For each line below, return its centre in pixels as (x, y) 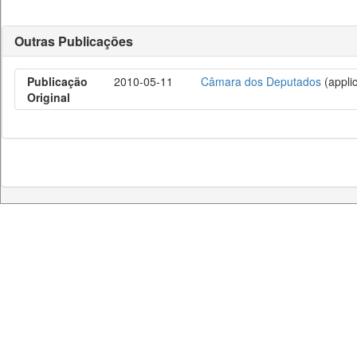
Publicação (57, 81)
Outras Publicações (74, 41)
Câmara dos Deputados (261, 81)
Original (49, 97)
